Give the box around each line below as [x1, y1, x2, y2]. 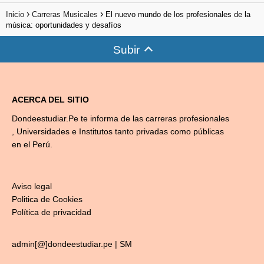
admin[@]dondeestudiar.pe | [12, 239, 120, 249]
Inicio [6, 10, 24, 19]
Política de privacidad [12, 207, 91, 217]
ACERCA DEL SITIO [12, 95, 89, 104]
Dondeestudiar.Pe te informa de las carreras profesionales [12, 114, 229, 123]
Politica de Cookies [12, 194, 82, 204]
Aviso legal [12, 181, 52, 191]
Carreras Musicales [32, 10, 98, 19]
